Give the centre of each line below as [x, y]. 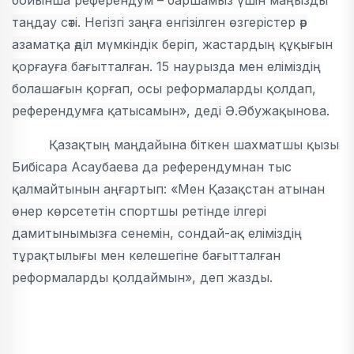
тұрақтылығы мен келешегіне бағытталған [146, 256]
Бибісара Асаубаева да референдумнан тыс [152, 167]
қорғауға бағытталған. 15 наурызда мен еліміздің [166, 67]
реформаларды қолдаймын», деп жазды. [142, 278]
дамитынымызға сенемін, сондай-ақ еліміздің [157, 233]
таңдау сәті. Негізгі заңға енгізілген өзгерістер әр [160, 23]
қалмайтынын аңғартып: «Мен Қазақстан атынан [168, 189]
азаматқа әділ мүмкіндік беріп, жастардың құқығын [172, 45]
